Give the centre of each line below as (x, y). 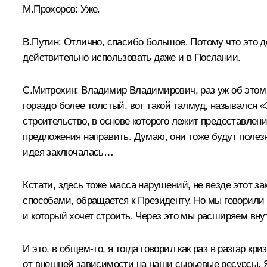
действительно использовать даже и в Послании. (132, 57)
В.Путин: (42, 42)
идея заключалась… (68, 152)
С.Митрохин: (51, 90)
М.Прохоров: (50, 9)
